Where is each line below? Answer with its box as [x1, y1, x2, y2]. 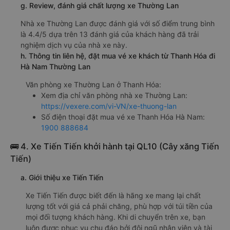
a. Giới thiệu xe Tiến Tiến [21, 173, 103, 182]
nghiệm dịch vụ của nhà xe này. [21, 41, 127, 50]
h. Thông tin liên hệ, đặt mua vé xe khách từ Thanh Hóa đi [21, 51, 215, 61]
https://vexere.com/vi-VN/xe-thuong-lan [41, 102, 177, 111]
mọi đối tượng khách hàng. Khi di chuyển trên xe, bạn [26, 213, 205, 222]
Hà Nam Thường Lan [21, 62, 90, 71]
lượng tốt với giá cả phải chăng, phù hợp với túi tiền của [26, 202, 213, 211]
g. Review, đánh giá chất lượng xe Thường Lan [21, 1, 179, 10]
